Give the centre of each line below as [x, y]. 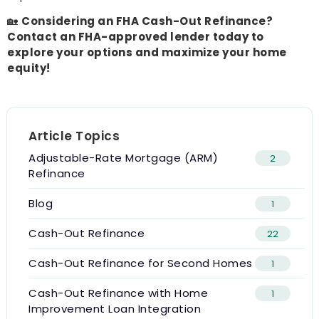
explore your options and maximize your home [147, 53]
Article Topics [74, 136]
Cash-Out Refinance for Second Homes [141, 263]
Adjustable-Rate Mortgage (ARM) [123, 158]
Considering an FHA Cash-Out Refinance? [147, 21]
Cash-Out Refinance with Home [118, 293]
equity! [29, 68]
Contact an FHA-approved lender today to [136, 37]
